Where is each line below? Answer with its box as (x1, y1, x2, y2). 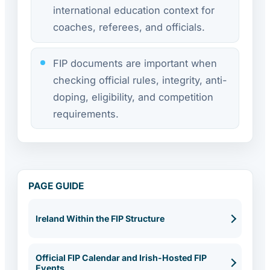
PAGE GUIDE (28, 180, 84, 192)
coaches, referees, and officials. (53, 21, 205, 34)
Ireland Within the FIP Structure (35, 213, 165, 224)
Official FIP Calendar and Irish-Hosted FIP (35, 253, 207, 263)
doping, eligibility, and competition (53, 90, 213, 103)
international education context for (53, 4, 215, 17)
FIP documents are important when (53, 57, 217, 69)
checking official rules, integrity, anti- (53, 74, 227, 86)
